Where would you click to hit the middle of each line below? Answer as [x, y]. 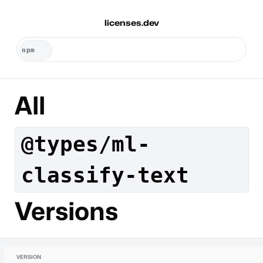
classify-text [105, 175]
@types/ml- [86, 144]
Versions [66, 211]
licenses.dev [131, 23]
